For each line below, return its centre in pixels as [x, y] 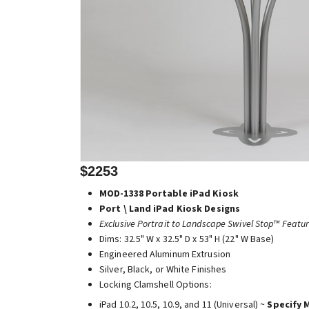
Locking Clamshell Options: [156, 285]
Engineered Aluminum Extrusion [165, 255]
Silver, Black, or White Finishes [163, 270]
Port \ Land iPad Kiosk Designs [170, 209]
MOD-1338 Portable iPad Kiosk [169, 194]
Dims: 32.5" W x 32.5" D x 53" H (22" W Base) [187, 239]
